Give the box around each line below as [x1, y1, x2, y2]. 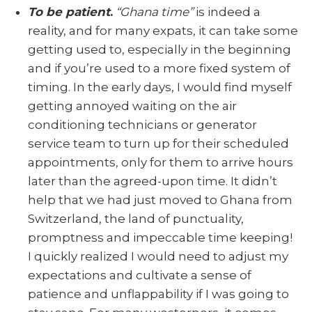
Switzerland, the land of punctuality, [28, 211, 244, 226]
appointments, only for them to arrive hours [28, 155, 293, 169]
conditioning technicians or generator [28, 117, 257, 132]
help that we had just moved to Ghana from [28, 192, 292, 207]
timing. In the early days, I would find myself [28, 79, 292, 94]
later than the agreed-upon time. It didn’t [28, 173, 277, 188]
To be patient [28, 4, 110, 19]
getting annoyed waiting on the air [28, 98, 237, 113]
